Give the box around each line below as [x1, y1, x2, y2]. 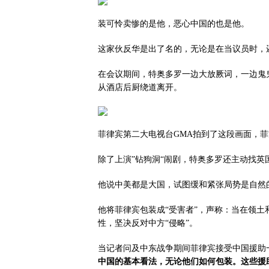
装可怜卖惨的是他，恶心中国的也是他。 [98, 19, 249, 28]
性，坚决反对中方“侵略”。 [98, 219, 198, 228]
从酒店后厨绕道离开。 [98, 83, 182, 92]
